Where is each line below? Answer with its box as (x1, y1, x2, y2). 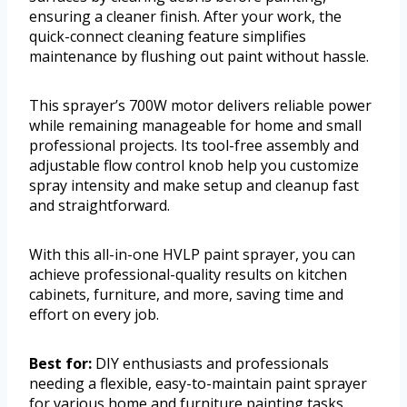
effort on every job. (29, 304, 159, 325)
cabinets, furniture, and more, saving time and (29, 284, 343, 305)
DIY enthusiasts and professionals (92, 353, 329, 374)
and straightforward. (29, 195, 170, 216)
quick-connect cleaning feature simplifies (29, 26, 306, 47)
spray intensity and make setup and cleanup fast (29, 175, 359, 196)
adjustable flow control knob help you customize (29, 155, 359, 176)
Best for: (29, 353, 92, 374)
